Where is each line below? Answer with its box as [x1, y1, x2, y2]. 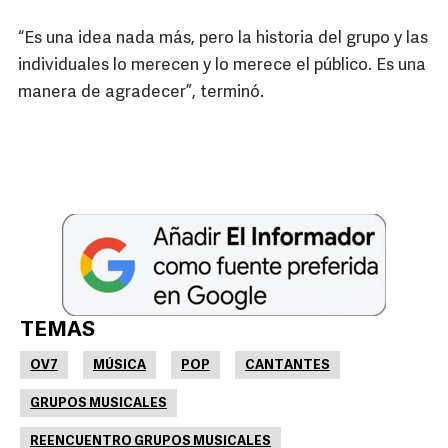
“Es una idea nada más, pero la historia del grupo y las [18, 30, 428, 48]
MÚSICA [93, 359, 146, 373]
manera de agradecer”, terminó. [18, 84, 264, 102]
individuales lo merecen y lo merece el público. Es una [18, 57, 426, 75]
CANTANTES [245, 359, 330, 373]
